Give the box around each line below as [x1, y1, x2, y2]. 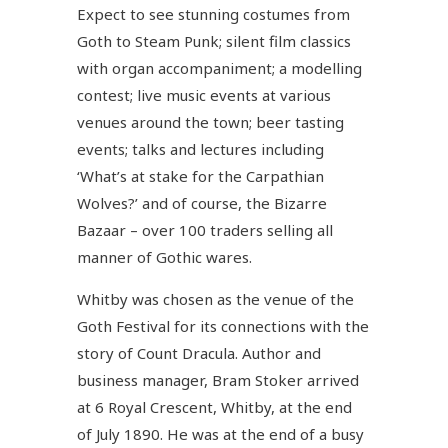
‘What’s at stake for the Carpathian [77, 165, 325, 186]
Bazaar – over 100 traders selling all [77, 219, 334, 240]
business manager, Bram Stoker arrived [77, 369, 360, 390]
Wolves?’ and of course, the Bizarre [77, 192, 328, 213]
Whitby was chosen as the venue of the [77, 288, 355, 309]
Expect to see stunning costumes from [77, 3, 351, 24]
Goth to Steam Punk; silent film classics [77, 30, 352, 51]
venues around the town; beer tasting [77, 111, 345, 132]
